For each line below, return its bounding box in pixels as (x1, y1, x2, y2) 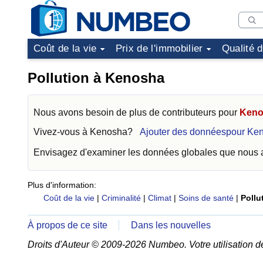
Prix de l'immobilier (115, 43, 203, 54)
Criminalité (101, 193, 141, 203)
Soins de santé (178, 193, 234, 203)
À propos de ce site (28, 220, 107, 230)
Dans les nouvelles (131, 220, 211, 230)
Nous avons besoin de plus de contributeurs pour (33, 107, 240, 117)
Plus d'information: (28, 180, 96, 190)
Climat (147, 193, 171, 203)
